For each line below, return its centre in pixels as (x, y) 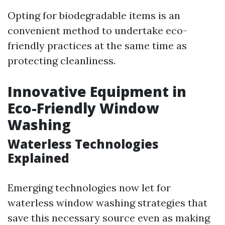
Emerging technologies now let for (89, 187)
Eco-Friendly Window (83, 108)
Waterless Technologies (83, 144)
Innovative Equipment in (97, 91)
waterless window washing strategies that (107, 202)
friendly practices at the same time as (97, 45)
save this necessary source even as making (109, 217)
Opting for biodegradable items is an (94, 15)
